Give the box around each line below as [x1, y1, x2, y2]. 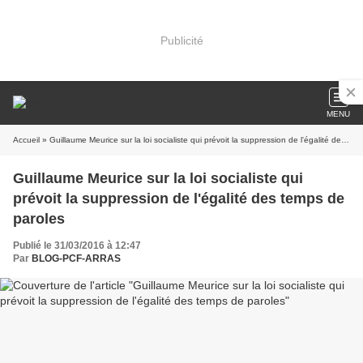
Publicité [160, 33, 203, 47]
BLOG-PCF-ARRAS [32, 253, 121, 264]
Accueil [13, 135, 40, 144]
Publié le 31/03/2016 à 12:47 [13, 240, 141, 251]
